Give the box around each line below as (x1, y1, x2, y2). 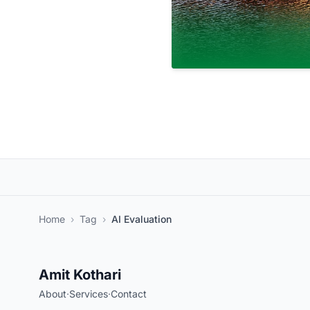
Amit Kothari (39, 266, 121, 283)
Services (69, 288, 108, 300)
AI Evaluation (111, 213, 172, 225)
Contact (111, 288, 147, 300)
